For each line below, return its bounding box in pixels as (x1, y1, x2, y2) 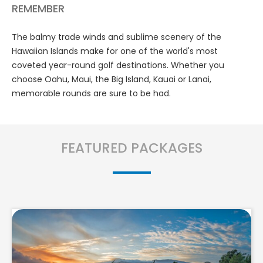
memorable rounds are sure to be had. (12, 87, 171, 99)
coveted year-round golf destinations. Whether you (12, 59, 224, 71)
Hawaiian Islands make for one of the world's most (12, 45, 218, 57)
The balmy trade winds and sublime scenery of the (12, 31, 221, 43)
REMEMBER (12, 1, 65, 16)
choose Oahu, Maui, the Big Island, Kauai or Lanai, (12, 73, 211, 85)
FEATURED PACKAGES (60, 139, 203, 157)
